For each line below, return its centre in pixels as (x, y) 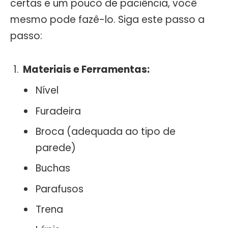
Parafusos (60, 189)
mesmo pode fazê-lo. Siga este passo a (107, 20)
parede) (56, 148)
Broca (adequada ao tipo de (106, 132)
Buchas (53, 168)
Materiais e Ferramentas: (86, 69)
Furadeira (58, 111)
